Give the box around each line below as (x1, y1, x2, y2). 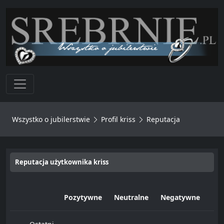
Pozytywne (64, 192, 102, 202)
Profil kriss (101, 114, 135, 124)
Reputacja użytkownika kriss (15, 157, 108, 166)
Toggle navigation (12, 73, 94, 87)
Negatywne (160, 192, 200, 202)
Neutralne (114, 192, 148, 202)
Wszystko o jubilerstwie (12, 114, 90, 124)
